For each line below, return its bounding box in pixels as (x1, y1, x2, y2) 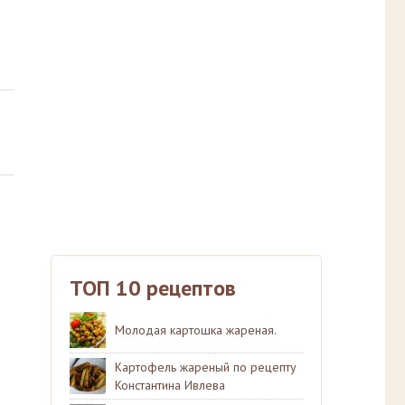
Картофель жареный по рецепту (115, 359, 297, 375)
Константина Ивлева (115, 377, 225, 393)
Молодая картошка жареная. (115, 322, 277, 338)
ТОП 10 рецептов (70, 274, 236, 302)
